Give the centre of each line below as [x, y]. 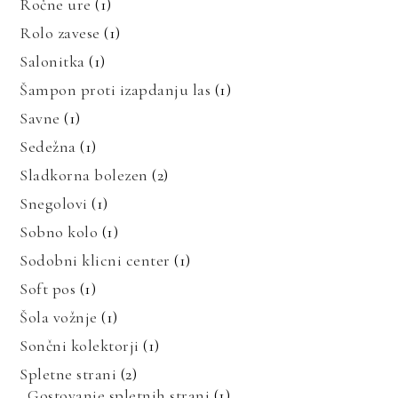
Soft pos [48, 289]
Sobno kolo [59, 232]
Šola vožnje [59, 318]
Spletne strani [68, 374]
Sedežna [48, 147]
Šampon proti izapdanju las [115, 90]
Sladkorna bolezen [84, 175]
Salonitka [52, 62]
